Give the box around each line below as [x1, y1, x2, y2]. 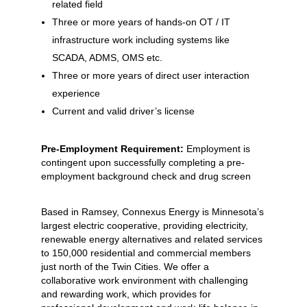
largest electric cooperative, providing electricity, [40, 220, 248, 231]
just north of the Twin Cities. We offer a [40, 261, 209, 272]
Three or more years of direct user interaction [51, 70, 249, 81]
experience [51, 88, 100, 99]
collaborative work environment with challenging [40, 275, 248, 286]
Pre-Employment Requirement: [40, 143, 186, 154]
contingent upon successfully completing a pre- [40, 157, 245, 168]
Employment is [186, 143, 250, 154]
